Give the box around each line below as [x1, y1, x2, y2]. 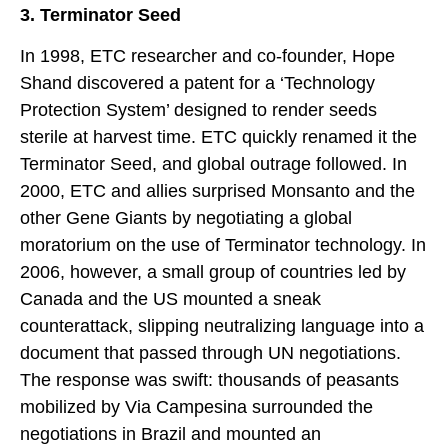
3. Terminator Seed [20, 5, 181, 26]
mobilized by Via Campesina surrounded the [20, 396, 373, 417]
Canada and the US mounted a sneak [20, 288, 321, 309]
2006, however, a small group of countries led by [20, 261, 406, 282]
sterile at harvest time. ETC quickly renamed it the [20, 126, 417, 147]
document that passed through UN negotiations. [20, 342, 401, 363]
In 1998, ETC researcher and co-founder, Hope [20, 45, 395, 66]
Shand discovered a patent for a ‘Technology [20, 72, 375, 93]
